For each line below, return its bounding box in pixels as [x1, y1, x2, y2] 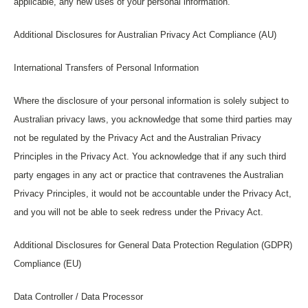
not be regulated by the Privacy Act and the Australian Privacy [14, 133, 261, 143]
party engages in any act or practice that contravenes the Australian [14, 170, 283, 180]
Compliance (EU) [14, 258, 81, 269]
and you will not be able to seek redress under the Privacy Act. [14, 207, 263, 217]
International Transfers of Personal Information [14, 63, 199, 73]
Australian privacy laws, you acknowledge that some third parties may [14, 114, 292, 124]
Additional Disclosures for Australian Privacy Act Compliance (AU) [14, 30, 276, 40]
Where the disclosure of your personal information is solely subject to [14, 96, 289, 106]
